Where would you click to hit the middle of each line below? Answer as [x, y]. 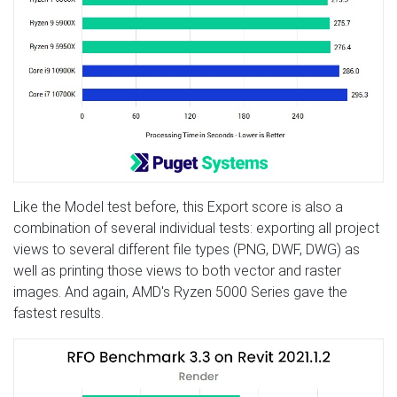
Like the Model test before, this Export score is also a [178, 206]
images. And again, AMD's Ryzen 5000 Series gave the [180, 292]
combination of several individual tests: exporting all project [196, 228]
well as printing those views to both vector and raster [177, 270]
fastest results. [58, 313]
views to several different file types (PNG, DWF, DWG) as [187, 249]
